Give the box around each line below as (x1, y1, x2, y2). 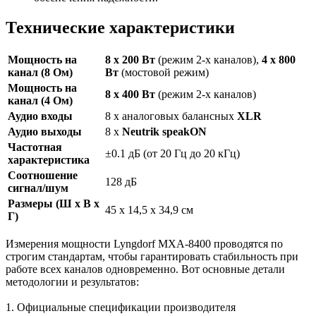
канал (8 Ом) (8, 66, 73, 78)
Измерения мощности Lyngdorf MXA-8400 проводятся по (6, 237, 283, 250)
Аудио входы (8, 109, 73, 122)
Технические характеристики (6, 18, 235, 37)
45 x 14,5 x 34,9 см (105, 203, 193, 216)
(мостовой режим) (119, 66, 209, 78)
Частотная (8, 140, 62, 153)
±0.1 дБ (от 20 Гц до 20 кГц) (105, 147, 240, 159)
